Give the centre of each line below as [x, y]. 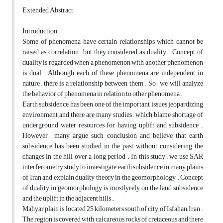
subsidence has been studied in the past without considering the [113, 146]
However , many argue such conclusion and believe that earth [113, 136]
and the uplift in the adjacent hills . [68, 199]
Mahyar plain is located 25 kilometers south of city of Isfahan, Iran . [113, 209]
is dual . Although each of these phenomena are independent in [113, 73]
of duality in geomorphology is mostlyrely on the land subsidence [113, 188]
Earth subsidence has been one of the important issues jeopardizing [113, 105]
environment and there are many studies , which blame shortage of [113, 115]
